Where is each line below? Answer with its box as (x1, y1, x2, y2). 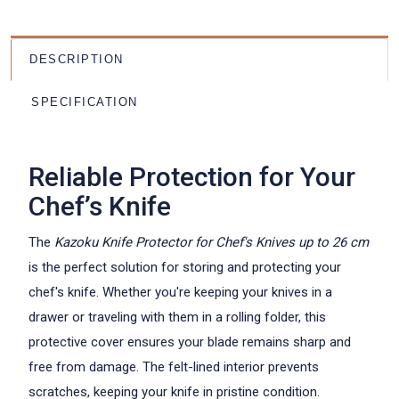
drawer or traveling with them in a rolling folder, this (28, 309, 326, 325)
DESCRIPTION (29, 53, 124, 66)
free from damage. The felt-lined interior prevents (28, 359, 319, 375)
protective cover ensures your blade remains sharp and (28, 334, 351, 350)
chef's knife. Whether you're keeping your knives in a (28, 284, 332, 300)
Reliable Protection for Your (28, 161, 355, 192)
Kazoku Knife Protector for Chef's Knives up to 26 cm (54, 234, 369, 250)
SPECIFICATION (31, 95, 138, 109)
